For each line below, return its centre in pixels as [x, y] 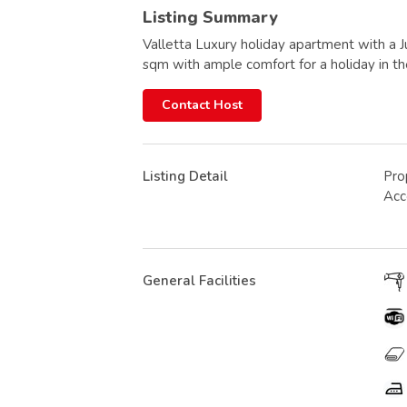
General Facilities [199, 281]
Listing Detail [185, 176]
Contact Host [202, 105]
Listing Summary [210, 17]
